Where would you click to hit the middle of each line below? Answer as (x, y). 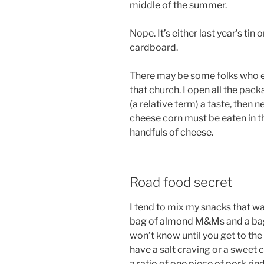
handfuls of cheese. (171, 132)
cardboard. (154, 47)
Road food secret (181, 182)
